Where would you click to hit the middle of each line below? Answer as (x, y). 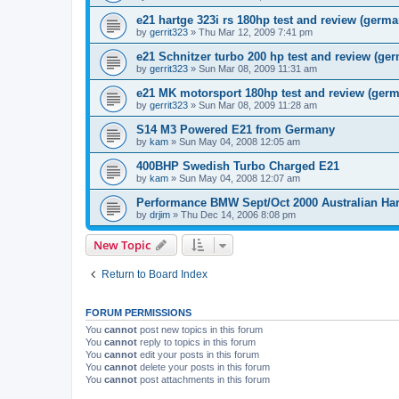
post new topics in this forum (200, 329)
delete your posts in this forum (204, 366)
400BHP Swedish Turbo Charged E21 (238, 166)
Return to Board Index (155, 274)
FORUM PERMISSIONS (138, 312)
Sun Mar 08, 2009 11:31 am (258, 68)
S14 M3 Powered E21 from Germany (236, 129)
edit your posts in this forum (198, 354)
